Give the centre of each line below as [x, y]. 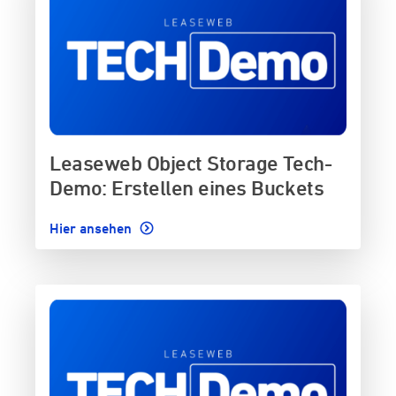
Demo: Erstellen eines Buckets [187, 187]
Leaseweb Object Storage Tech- [191, 162]
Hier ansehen [92, 228]
